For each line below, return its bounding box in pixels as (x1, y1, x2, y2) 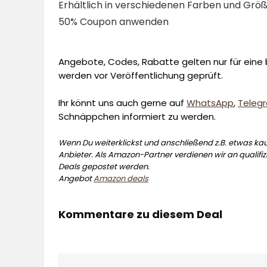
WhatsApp (187, 96, 234, 109)
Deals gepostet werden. (58, 160, 150, 172)
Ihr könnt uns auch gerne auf (58, 96, 187, 109)
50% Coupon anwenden (58, 14, 169, 29)
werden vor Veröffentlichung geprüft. (58, 69, 223, 82)
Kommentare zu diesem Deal (58, 206, 222, 222)
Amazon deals (94, 172, 148, 184)
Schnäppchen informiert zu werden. (58, 110, 216, 123)
